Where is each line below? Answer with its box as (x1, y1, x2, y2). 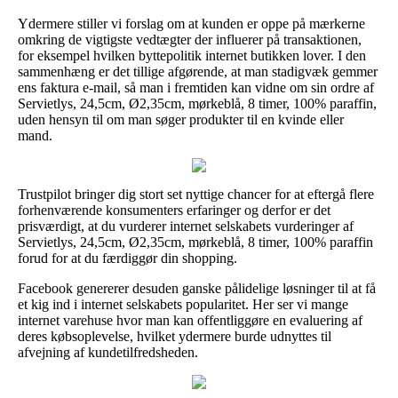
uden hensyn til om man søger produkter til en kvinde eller (18, 111, 344, 127)
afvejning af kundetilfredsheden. (18, 344, 198, 360)
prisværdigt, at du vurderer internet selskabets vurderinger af (18, 218, 354, 234)
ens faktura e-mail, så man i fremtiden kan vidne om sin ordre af (18, 79, 374, 95)
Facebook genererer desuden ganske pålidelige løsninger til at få (18, 280, 376, 296)
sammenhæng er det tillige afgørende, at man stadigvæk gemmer (18, 63, 378, 79)
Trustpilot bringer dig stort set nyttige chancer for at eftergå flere (18, 186, 374, 202)
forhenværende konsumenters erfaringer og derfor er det (18, 202, 330, 218)
